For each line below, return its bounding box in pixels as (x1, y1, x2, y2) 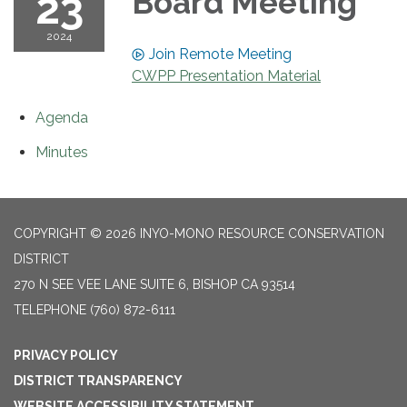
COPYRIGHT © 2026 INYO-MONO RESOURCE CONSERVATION (14, 226, 384, 241)
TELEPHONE (14, 303, 86, 317)
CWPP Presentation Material (132, 67, 321, 84)
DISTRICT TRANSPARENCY (14, 373, 183, 388)
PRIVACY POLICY (14, 348, 118, 362)
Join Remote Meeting (149, 45, 292, 63)
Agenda (35, 109, 88, 126)
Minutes (35, 144, 88, 161)
